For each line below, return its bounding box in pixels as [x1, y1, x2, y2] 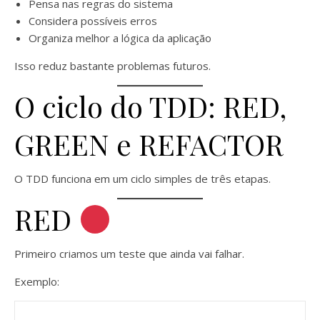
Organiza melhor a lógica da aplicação [29, 30, 211, 45]
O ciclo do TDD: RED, [14, 86, 286, 125]
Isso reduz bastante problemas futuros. [14, 58, 211, 73]
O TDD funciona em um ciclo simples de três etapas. [14, 171, 271, 186]
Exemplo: [14, 274, 59, 289]
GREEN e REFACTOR [14, 124, 284, 163]
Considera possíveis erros [29, 13, 157, 28]
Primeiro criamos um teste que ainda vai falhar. [14, 246, 244, 261]
